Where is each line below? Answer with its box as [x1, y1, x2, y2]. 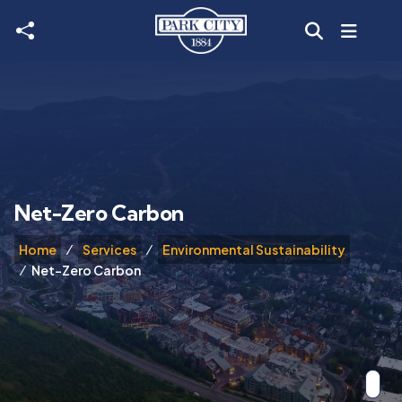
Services [83, 241, 136, 258]
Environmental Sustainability [162, 241, 345, 258]
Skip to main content [53, 20, 190, 39]
